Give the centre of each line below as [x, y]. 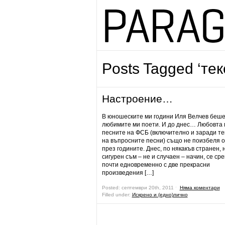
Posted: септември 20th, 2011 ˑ [141, 188]
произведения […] [128, 173]
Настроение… [137, 99]
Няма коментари [200, 188]
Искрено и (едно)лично [160, 195]
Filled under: [117, 195]
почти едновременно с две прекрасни [156, 165]
